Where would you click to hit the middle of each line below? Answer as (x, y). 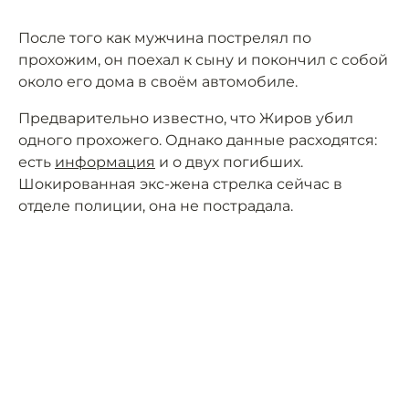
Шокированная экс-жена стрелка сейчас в (180, 184)
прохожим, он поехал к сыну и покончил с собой (203, 60)
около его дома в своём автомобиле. (158, 82)
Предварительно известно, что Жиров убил (186, 119)
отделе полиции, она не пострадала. (156, 206)
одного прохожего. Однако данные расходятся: (198, 141)
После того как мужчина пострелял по (165, 38)
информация (105, 163)
